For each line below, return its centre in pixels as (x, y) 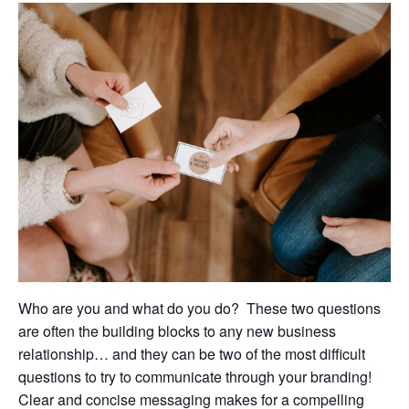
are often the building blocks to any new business (177, 331)
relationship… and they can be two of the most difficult (192, 354)
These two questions (314, 308)
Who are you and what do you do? (129, 308)
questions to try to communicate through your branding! (195, 377)
